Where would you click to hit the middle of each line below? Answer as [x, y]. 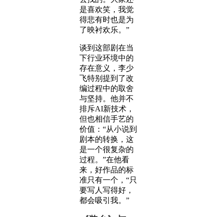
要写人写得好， [107, 190]
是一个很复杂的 [107, 149]
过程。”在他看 [104, 160]
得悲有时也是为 [107, 20]
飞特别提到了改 [107, 78]
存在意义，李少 [107, 68]
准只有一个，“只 [108, 180]
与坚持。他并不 [107, 99]
